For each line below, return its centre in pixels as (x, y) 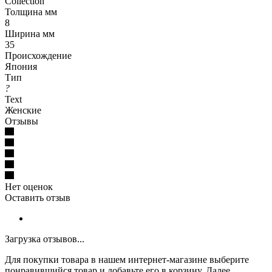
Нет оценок (29, 186)
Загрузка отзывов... (45, 239)
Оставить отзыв (38, 197)
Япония (21, 66)
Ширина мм (30, 33)
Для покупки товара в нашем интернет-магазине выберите (127, 259)
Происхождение (38, 55)
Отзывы (22, 121)
